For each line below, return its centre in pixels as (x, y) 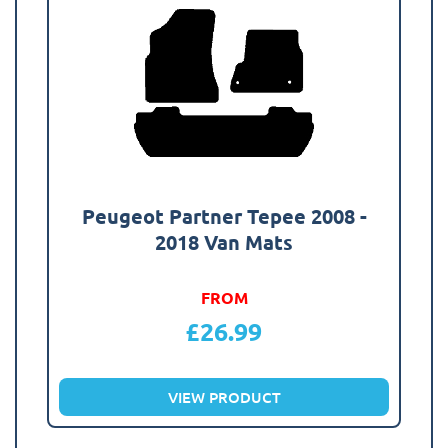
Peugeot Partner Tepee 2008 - (224, 215)
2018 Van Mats (224, 241)
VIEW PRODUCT (224, 396)
